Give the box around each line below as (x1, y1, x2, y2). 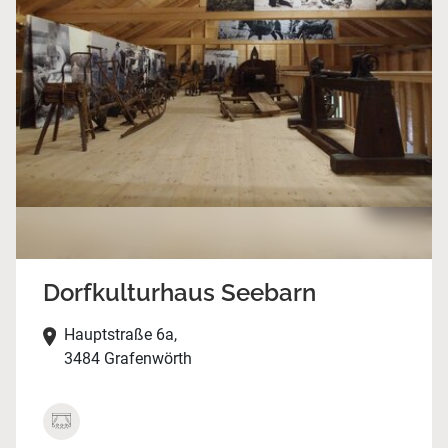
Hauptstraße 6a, (63, 325, 177, 345)
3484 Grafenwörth (63, 349, 192, 369)
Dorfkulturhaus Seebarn (42, 278, 316, 308)
